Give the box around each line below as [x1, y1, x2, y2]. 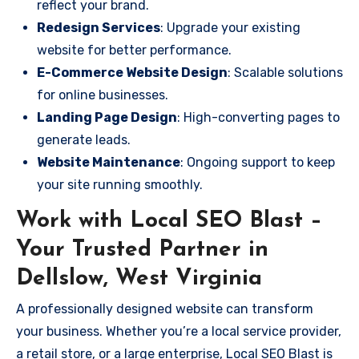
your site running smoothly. [37, 176, 203, 192]
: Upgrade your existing [160, 19, 301, 35]
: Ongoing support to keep [180, 154, 335, 170]
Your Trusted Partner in [16, 238, 268, 261]
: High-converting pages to [177, 109, 340, 125]
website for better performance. [37, 42, 232, 58]
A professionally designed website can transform [16, 301, 313, 317]
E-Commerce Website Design [37, 64, 228, 80]
